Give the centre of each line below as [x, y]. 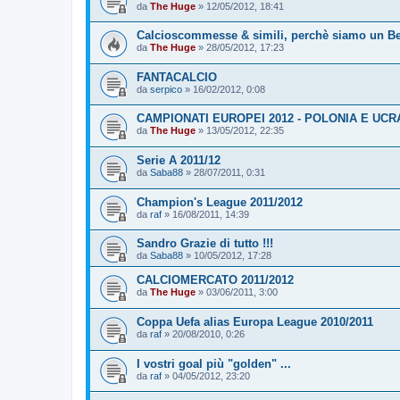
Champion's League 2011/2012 [220, 202]
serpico [166, 89]
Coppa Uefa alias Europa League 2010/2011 [255, 322]
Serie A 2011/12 [179, 161]
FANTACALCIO [177, 77]
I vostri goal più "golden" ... [214, 363]
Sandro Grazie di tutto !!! [205, 244]
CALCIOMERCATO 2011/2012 [215, 280]
